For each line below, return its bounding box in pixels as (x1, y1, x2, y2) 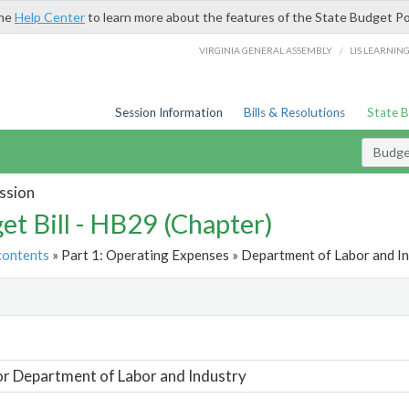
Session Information (114, 105, 223, 120)
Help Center (15, 9, 85, 25)
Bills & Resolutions (244, 105, 346, 120)
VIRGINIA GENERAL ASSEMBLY (199, 44, 333, 56)
